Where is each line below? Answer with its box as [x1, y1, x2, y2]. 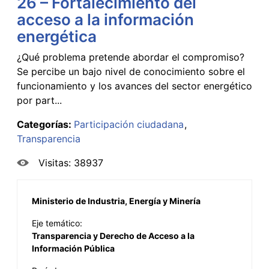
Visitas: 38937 [38, 156, 103, 169]
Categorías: [17, 118, 74, 130]
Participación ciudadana [74, 118, 184, 130]
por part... [17, 94, 62, 106]
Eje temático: [32, 217, 82, 228]
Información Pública [32, 243, 115, 253]
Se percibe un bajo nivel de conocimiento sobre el [17, 65, 245, 77]
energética [17, 26, 97, 46]
